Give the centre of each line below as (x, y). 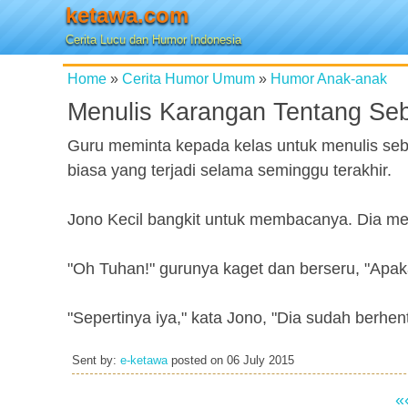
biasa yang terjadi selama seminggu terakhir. (229, 170)
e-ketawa (144, 361)
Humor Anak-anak (329, 78)
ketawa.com (127, 15)
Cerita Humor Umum (189, 78)
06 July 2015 (260, 361)
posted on (197, 361)
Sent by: (96, 361)
